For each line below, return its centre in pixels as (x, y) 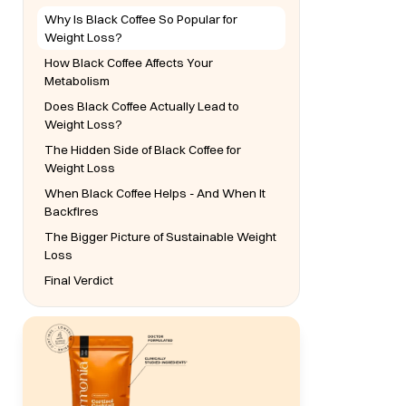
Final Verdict (79, 280)
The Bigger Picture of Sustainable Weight (161, 237)
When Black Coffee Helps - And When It (155, 193)
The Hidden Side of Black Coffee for (143, 150)
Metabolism (77, 81)
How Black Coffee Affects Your (129, 63)
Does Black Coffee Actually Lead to (142, 106)
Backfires (72, 211)
